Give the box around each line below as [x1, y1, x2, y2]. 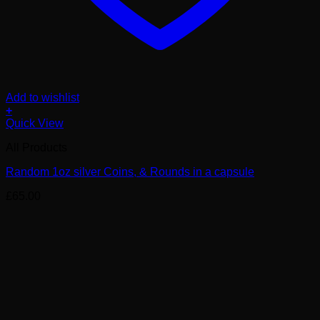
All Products [6, 141, 67, 154]
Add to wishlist [6, 91, 79, 104]
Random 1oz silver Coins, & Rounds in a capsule [6, 166, 254, 178]
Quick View [6, 117, 64, 129]
